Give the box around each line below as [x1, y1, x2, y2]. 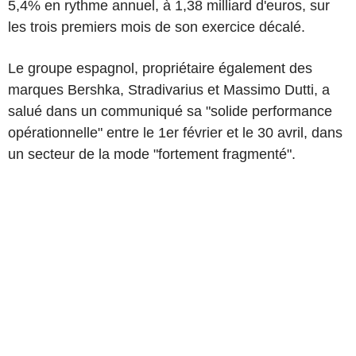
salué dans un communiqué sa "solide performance [8, 103, 332, 119]
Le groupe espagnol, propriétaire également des [8, 60, 312, 76]
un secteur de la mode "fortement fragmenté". [8, 146, 296, 162]
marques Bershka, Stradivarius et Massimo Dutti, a [8, 82, 330, 98]
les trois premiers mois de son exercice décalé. [8, 19, 305, 35]
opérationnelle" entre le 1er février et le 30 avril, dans [8, 125, 342, 141]
